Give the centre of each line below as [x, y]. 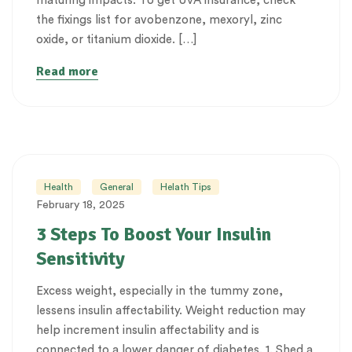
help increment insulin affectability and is [148, 330]
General [117, 187]
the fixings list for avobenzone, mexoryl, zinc [159, 20]
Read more [67, 71]
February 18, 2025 [81, 205]
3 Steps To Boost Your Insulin [154, 234]
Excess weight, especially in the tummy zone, [159, 291]
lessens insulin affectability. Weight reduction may [171, 310]
